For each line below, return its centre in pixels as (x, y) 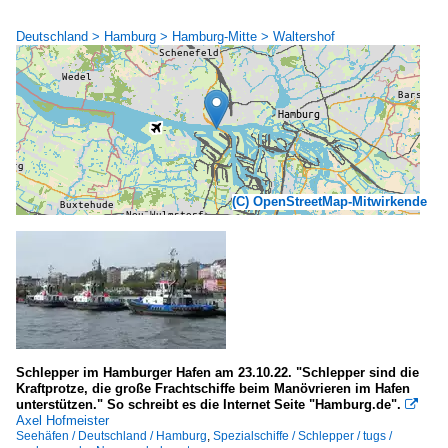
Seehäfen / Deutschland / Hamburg (111, 436)
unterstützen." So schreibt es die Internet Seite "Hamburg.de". (208, 404)
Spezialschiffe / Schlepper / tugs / (302, 436)
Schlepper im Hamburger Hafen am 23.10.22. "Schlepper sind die (217, 372)
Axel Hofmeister (62, 420)
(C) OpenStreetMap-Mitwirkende (329, 201)
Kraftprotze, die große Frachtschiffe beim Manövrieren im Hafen (213, 388)
